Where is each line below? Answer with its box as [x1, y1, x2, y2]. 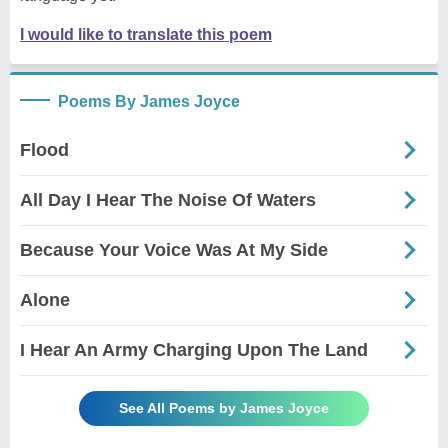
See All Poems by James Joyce [119, 399, 329, 416]
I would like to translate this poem [20, 25, 272, 43]
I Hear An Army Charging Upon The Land [20, 339, 368, 360]
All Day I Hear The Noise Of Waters [20, 189, 316, 210]
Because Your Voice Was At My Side [20, 239, 328, 260]
